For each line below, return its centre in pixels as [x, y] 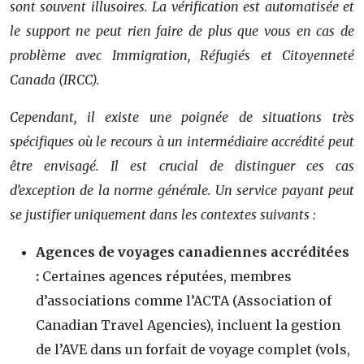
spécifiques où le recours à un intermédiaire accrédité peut [182, 141]
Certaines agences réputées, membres [165, 276]
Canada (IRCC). [55, 79]
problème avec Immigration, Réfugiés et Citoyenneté [182, 55]
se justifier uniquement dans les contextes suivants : [163, 214]
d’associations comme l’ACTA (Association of [184, 300]
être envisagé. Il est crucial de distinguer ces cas [182, 165]
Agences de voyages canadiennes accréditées [193, 251]
